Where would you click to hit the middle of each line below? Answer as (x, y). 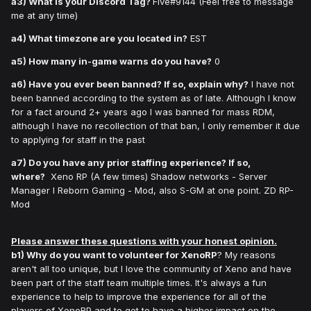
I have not (271, 84)
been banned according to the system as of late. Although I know (154, 98)
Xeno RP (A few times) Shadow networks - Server (156, 177)
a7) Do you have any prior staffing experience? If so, (131, 163)
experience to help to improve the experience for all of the (139, 297)
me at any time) (44, 16)
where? (28, 177)
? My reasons (246, 255)
